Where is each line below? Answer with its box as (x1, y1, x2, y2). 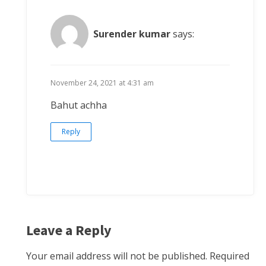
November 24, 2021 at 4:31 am (50, 78, 154, 88)
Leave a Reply (26, 221, 112, 240)
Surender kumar (93, 27, 170, 40)
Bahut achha (50, 99, 107, 112)
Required (210, 249, 249, 263)
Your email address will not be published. (26, 249, 207, 263)
